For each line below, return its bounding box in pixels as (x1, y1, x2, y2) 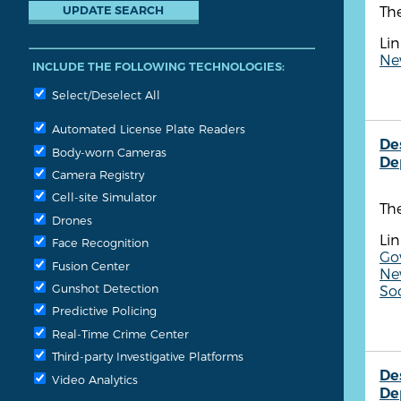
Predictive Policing (48, 303, 157, 318)
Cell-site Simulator (48, 190, 157, 204)
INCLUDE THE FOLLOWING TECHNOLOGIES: (32, 60, 285, 74)
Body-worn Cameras (48, 144, 166, 158)
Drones (48, 212, 92, 226)
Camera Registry (48, 167, 144, 182)
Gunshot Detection (48, 281, 158, 295)
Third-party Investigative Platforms (48, 349, 243, 363)
